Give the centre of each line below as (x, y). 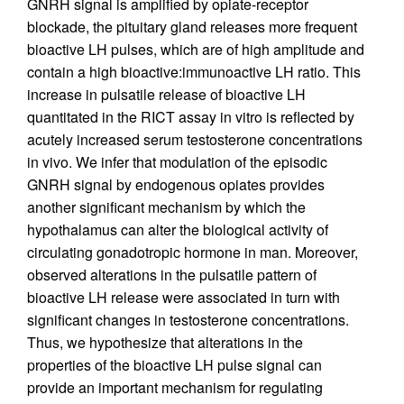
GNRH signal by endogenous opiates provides (176, 185)
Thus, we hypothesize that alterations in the (165, 343)
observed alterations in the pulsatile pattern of (172, 275)
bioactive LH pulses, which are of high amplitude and (196, 50)
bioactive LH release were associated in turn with (184, 298)
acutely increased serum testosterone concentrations (195, 140)
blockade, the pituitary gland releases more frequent (192, 27)
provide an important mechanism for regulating (175, 388)
